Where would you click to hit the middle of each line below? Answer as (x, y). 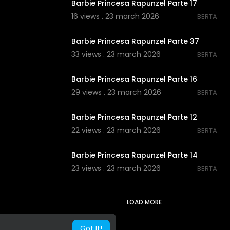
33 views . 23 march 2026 (116, 55)
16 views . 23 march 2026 (115, 17)
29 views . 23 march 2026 (116, 93)
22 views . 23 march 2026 (116, 131)
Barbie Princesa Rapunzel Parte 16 (134, 79)
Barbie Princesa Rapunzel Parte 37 (135, 41)
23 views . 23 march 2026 (116, 169)
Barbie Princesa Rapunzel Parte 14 (134, 155)
